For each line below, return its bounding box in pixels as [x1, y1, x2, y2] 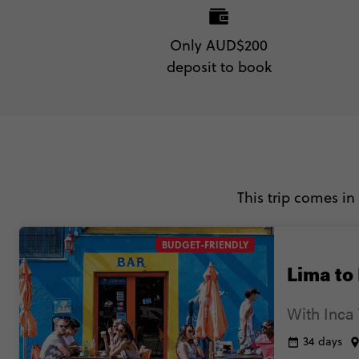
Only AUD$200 [170, 34, 268, 55]
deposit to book [166, 56, 272, 77]
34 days [303, 333, 342, 350]
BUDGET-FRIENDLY [162, 236, 248, 252]
